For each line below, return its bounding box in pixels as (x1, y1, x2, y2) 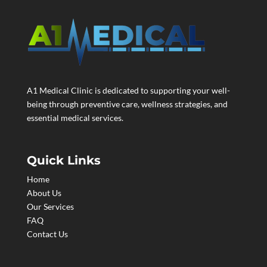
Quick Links (26, 153, 101, 167)
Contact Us (26, 228, 68, 239)
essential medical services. (26, 112, 123, 123)
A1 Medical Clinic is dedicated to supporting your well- (26, 85, 230, 95)
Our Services (26, 201, 74, 212)
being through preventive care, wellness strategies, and (26, 98, 228, 109)
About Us (26, 187, 61, 198)
